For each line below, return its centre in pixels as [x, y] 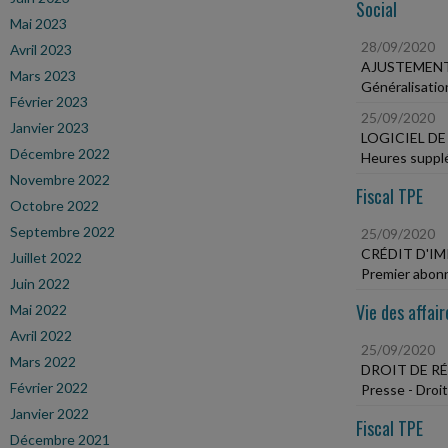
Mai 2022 [38, 309]
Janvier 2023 [49, 127]
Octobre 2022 [54, 205]
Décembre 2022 [60, 153]
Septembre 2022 [62, 231]
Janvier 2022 [49, 413]
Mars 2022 [43, 361]
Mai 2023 [38, 23]
